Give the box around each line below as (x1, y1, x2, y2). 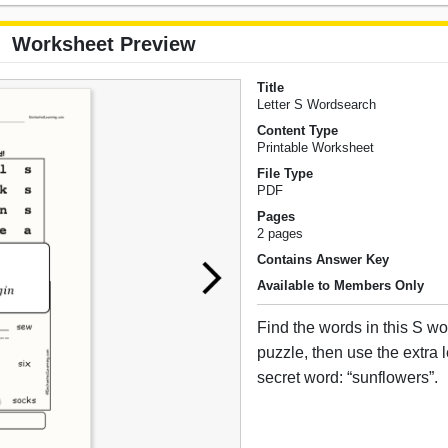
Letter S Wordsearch (257, 97, 377, 113)
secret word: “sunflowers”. (257, 369, 439, 387)
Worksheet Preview (12, 33, 196, 56)
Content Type (257, 123, 339, 139)
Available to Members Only (257, 278, 425, 294)
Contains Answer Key (257, 252, 390, 268)
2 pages (257, 226, 304, 242)
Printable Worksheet (257, 140, 375, 156)
